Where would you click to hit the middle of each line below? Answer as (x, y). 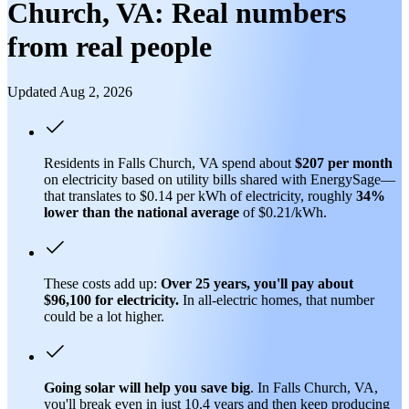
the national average (177, 212)
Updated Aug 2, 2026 (70, 91)
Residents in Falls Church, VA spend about (169, 163)
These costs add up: (102, 283)
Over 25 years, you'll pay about (257, 283)
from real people (110, 47)
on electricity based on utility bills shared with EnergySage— (220, 179)
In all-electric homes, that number (277, 299)
